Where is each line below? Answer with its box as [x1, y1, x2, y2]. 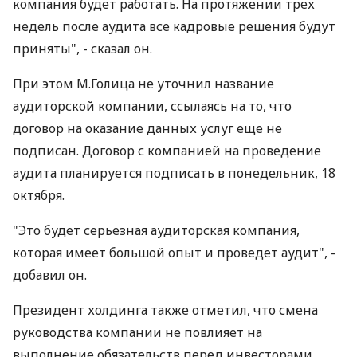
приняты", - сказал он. [13, 40, 152, 57]
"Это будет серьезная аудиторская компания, [13, 222, 300, 239]
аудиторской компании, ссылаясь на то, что [13, 97, 292, 115]
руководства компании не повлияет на [13, 324, 262, 341]
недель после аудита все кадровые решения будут [13, 18, 335, 35]
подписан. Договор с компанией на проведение [13, 142, 321, 159]
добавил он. [13, 266, 87, 284]
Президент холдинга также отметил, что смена [13, 301, 318, 319]
